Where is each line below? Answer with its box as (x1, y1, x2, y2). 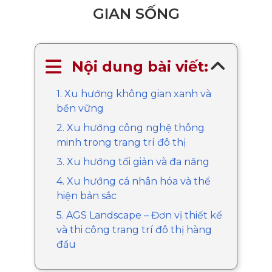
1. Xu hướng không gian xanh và (56, 87, 211, 100)
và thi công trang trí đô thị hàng (56, 223, 212, 236)
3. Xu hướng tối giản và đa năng (56, 155, 209, 168)
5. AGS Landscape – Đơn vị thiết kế (56, 209, 222, 221)
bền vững (56, 102, 104, 114)
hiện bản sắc (56, 189, 117, 202)
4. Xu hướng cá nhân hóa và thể (56, 175, 211, 187)
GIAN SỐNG (92, 4, 180, 22)
